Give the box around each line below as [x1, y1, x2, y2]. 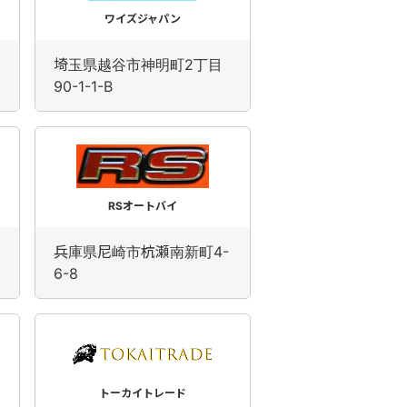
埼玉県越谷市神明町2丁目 [54, 55, 223, 74]
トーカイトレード [99, 386, 186, 400]
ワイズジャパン [104, 12, 181, 25]
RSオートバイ [108, 199, 177, 213]
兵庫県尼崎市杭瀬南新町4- [54, 243, 229, 261]
